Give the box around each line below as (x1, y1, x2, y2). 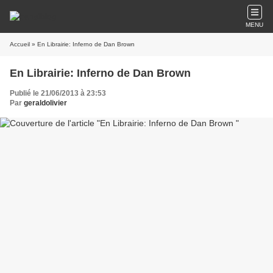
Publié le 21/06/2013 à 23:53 (10, 89, 106, 97)
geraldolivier (24, 99, 67, 107)
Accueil (10, 41, 30, 48)
